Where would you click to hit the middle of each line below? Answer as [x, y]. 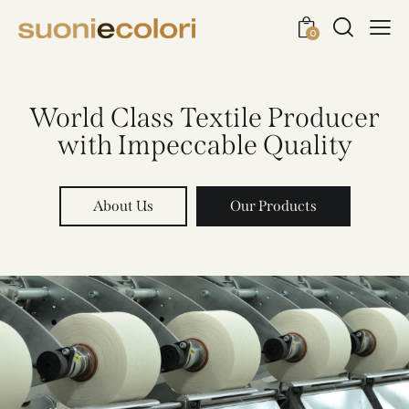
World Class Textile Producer [204, 118]
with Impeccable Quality [204, 146]
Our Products [273, 206]
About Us [123, 206]
